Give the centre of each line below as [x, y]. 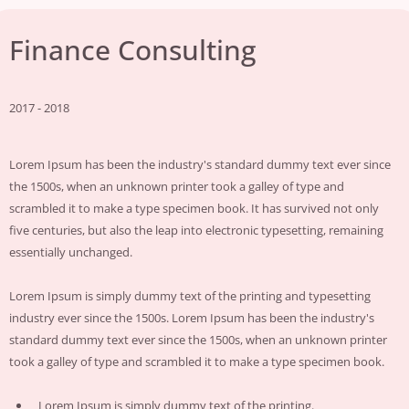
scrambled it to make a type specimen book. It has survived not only [194, 208]
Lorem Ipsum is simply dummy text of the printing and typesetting [190, 295]
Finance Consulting [133, 49]
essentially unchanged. [71, 252]
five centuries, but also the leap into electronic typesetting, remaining [197, 230]
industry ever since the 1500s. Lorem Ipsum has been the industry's [192, 317]
